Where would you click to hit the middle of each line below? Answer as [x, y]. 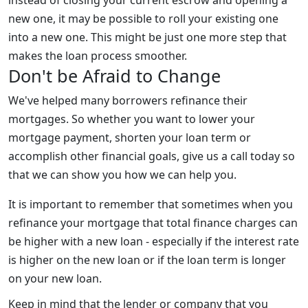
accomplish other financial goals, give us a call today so [152, 156]
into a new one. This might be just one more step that [147, 37]
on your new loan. [55, 278]
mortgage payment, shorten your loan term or [130, 137]
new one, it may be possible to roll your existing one [143, 18]
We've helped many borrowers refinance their [128, 100]
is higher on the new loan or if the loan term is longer [147, 260]
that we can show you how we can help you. [122, 174]
